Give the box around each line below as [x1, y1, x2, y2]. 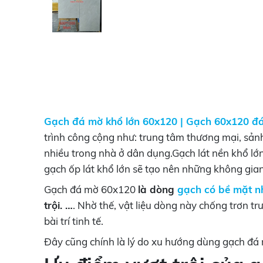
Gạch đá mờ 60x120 [43, 183, 138, 195]
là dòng [137, 183, 177, 195]
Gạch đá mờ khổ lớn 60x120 [43, 114, 180, 127]
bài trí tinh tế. [43, 214, 103, 227]
